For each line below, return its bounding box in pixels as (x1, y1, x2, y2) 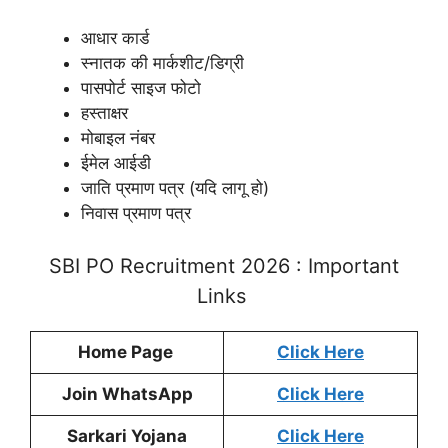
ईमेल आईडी (81, 152, 151, 173)
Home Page (77, 342, 177, 363)
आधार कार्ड (81, 27, 149, 48)
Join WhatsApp (61, 384, 193, 405)
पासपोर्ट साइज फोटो (81, 77, 201, 98)
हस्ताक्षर (81, 102, 128, 123)
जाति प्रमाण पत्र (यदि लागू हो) (81, 177, 269, 198)
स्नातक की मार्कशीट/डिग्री (81, 52, 244, 73)
